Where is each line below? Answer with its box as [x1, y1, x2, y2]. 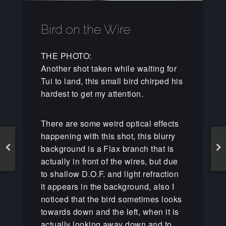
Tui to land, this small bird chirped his [40, 75, 183, 87]
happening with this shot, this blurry [40, 130, 176, 142]
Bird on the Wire [40, 22, 131, 37]
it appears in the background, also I [40, 181, 175, 193]
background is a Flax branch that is [40, 143, 174, 155]
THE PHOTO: [40, 50, 92, 62]
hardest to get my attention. [40, 88, 144, 100]
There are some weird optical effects [40, 118, 179, 130]
